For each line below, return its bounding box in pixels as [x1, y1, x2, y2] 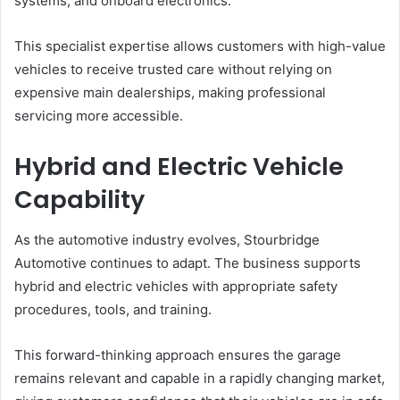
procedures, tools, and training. [14, 300, 212, 318]
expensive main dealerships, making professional [14, 84, 326, 101]
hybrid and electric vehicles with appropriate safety [14, 277, 337, 295]
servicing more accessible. [14, 107, 183, 124]
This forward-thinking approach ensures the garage [14, 346, 341, 363]
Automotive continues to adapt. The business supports [14, 254, 361, 271]
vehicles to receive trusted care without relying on [14, 61, 332, 78]
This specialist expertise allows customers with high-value [14, 37, 386, 54]
